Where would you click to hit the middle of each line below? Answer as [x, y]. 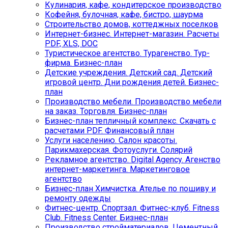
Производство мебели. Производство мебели [133, 101]
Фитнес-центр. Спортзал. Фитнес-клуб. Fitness [132, 208]
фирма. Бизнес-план [83, 63]
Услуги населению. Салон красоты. [111, 140]
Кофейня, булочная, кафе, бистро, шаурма [124, 14]
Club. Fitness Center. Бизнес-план [106, 217]
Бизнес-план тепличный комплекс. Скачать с [130, 121]
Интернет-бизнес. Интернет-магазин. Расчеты [132, 34]
